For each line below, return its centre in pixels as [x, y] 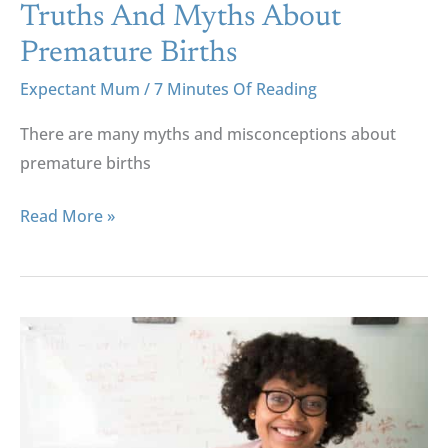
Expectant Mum [80, 88]
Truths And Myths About [180, 17]
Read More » [67, 215]
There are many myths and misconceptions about [208, 133]
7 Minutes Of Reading [235, 88]
